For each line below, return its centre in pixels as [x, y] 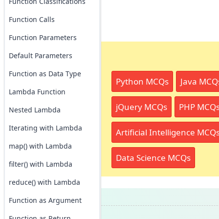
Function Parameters [43, 37]
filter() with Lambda [40, 164]
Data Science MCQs [153, 158]
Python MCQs [142, 81]
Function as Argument [45, 200]
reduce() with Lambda [44, 182]
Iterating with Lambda [45, 128]
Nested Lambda [34, 110]
